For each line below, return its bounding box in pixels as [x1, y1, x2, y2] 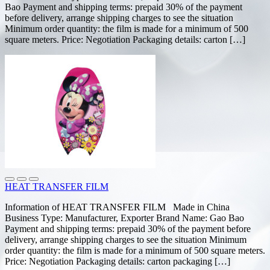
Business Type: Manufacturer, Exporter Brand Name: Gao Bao [5, 212, 244, 223]
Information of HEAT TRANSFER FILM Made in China [5, 201, 230, 212]
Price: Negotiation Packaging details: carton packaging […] [5, 256, 230, 266]
